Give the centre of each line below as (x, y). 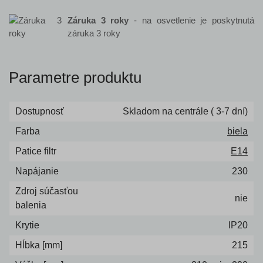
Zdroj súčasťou (47, 191)
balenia (31, 205)
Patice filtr (36, 151)
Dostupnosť (40, 111)
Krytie (27, 225)
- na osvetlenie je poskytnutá (192, 20)
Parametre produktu (75, 77)
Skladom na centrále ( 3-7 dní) (185, 111)
